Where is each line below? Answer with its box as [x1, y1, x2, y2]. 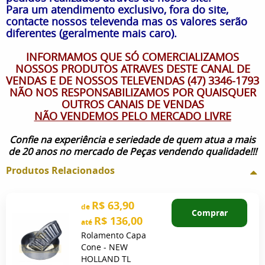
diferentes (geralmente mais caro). [6, 25, 177, 40]
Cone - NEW [80, 241, 128, 253]
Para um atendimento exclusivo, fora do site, [6, 2, 228, 17]
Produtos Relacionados [6, 163, 115, 177]
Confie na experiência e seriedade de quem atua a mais [9, 132, 256, 146]
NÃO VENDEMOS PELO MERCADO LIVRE [34, 108, 231, 123]
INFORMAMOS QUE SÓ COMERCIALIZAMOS [26, 49, 239, 64]
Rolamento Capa [80, 229, 146, 241]
